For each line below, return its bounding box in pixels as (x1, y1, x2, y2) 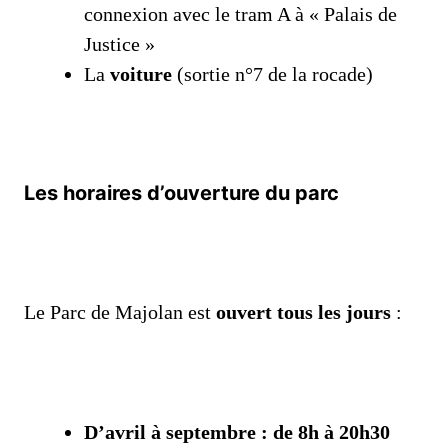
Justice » (84, 33, 155, 55)
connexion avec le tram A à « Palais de (84, 3, 397, 25)
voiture (110, 63, 172, 85)
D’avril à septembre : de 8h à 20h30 (84, 421, 390, 443)
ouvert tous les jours (216, 301, 391, 323)
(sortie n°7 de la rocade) (172, 63, 373, 85)
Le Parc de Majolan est (24, 301, 216, 323)
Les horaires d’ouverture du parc (24, 181, 339, 205)
